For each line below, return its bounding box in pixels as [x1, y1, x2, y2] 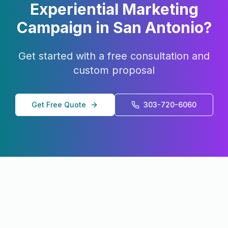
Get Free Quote [31, 100, 86, 109]
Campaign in [16, 18, 113, 37]
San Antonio [112, 18, 204, 37]
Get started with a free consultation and [18, 50, 210, 62]
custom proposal [73, 64, 155, 76]
